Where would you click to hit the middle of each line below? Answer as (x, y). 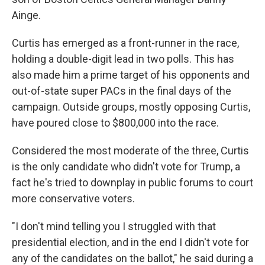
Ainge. (26, 15)
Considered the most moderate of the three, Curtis (130, 151)
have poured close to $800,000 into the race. (115, 123)
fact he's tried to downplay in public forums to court (132, 182)
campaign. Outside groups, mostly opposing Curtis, (131, 107)
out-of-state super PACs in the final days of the (122, 91)
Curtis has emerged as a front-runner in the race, (125, 43)
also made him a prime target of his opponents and (131, 75)
